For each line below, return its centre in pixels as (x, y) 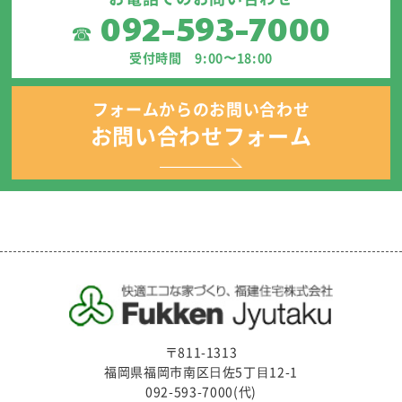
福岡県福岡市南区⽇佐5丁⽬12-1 (201, 371)
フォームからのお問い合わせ (201, 109)
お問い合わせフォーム (201, 136)
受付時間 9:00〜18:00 (201, 57)
